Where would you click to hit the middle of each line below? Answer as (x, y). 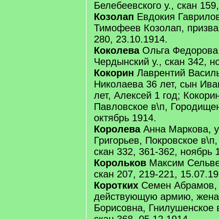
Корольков (120, 163)
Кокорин (114, 73)
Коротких (116, 185)
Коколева (118, 50)
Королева (119, 129)
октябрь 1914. (125, 118)
